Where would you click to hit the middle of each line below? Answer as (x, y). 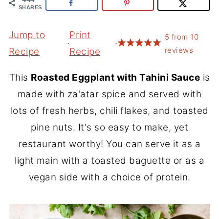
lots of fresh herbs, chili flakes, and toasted (109, 110)
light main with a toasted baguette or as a (109, 160)
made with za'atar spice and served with (109, 94)
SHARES (30, 7)
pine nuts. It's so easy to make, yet (109, 127)
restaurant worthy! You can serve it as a (109, 144)
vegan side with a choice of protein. (109, 177)
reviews (179, 50)
